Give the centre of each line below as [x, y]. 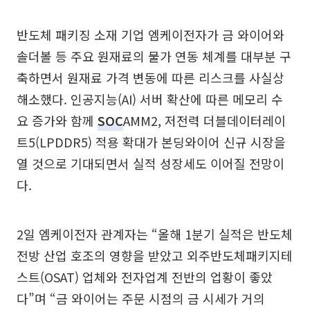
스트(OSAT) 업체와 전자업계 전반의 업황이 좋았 [145, 276]
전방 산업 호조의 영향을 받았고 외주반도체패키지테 [155, 255]
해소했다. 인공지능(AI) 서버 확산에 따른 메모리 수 [150, 99]
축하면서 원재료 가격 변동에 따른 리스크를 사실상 [151, 77]
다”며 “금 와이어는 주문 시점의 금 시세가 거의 [141, 298]
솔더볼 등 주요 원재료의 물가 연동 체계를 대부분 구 [154, 56]
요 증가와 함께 [57, 120]
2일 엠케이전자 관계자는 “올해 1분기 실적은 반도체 [155, 234]
